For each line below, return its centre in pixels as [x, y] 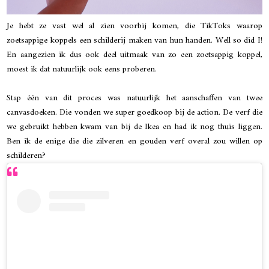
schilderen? [28, 156]
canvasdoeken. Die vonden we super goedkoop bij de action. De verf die [134, 113]
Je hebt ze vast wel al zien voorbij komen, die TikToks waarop [134, 26]
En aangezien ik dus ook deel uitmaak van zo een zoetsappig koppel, [134, 55]
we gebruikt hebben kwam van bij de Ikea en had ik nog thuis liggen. [134, 127]
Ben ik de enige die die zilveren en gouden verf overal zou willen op [134, 141]
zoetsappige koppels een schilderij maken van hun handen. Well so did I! [134, 41]
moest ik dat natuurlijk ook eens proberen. [83, 69]
